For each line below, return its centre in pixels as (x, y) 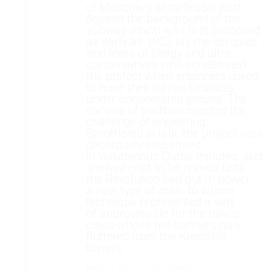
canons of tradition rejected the (166, 110)
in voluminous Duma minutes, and (174, 156)
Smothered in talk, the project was (174, 133)
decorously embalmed (143, 145)
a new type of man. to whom (160, 190)
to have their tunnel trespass (160, 87)
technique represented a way (160, 202)
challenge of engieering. (147, 122)
